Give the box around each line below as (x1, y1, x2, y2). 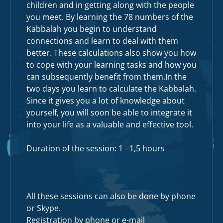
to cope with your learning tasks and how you (26, 59, 197, 70)
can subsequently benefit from (26, 71, 143, 82)
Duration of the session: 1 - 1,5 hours (26, 143, 165, 154)
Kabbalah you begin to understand (26, 23, 157, 34)
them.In (143, 71, 172, 82)
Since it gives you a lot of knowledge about (26, 95, 185, 106)
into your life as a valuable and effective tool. (26, 119, 193, 130)
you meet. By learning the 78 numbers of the (26, 11, 193, 22)
